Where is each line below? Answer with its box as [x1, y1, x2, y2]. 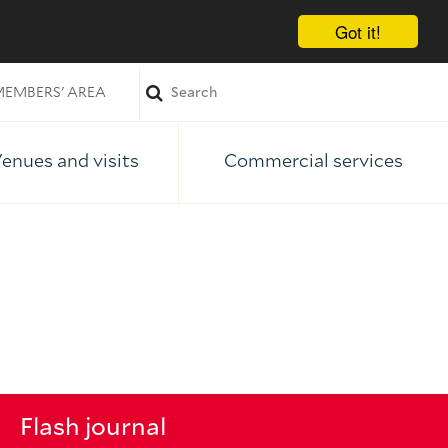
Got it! [335, 19, 381, 44]
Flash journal [20, 416, 166, 440]
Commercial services [224, 153, 403, 172]
